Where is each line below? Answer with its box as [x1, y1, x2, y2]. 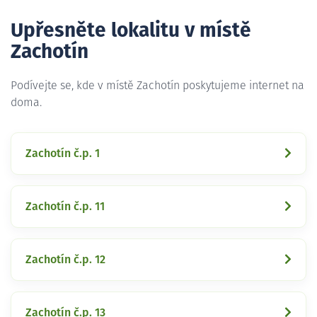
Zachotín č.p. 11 [25, 200, 105, 212]
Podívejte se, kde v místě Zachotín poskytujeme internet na [11, 79, 304, 91]
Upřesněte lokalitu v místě [11, 21, 251, 41]
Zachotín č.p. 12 [25, 253, 105, 265]
